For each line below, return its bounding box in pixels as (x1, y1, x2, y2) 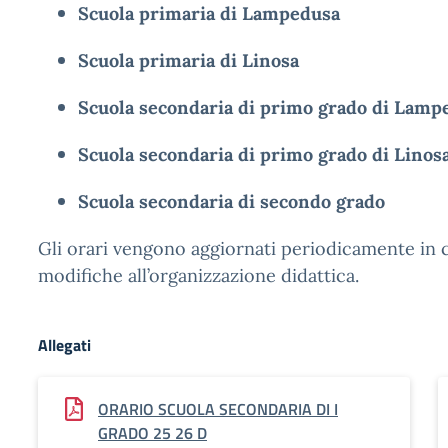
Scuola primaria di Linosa (78, 49, 299, 72)
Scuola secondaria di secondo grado (78, 190, 385, 213)
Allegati (38, 333, 91, 357)
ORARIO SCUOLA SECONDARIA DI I (98, 397, 338, 421)
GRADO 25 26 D (98, 421, 207, 445)
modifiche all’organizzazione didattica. (38, 264, 359, 287)
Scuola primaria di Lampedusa (78, 2, 340, 25)
